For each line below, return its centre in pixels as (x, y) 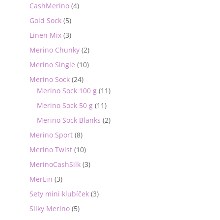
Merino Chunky (54, 50)
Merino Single (52, 65)
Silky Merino (49, 209)
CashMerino (49, 6)
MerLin (41, 179)
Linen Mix (45, 35)
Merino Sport (51, 135)
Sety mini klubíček (59, 194)
